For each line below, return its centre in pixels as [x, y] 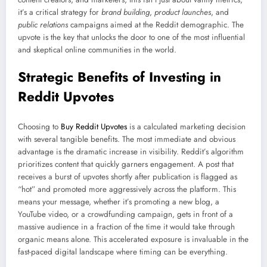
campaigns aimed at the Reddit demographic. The [156, 25]
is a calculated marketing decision [186, 126]
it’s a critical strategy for [60, 13]
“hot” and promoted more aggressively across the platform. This [127, 189]
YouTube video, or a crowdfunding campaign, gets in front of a [125, 214]
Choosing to [39, 126]
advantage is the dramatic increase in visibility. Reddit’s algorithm [131, 151]
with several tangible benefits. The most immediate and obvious [127, 139]
